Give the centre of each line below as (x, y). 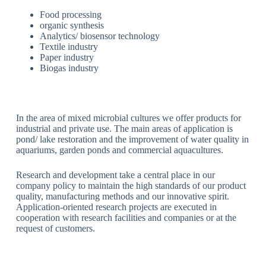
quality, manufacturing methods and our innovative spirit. (122, 196)
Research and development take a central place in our (115, 175)
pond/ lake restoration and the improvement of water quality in (132, 139)
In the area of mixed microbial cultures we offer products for (128, 118)
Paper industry (66, 57)
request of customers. (55, 228)
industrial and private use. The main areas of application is (124, 128)
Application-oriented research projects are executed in (116, 207)
